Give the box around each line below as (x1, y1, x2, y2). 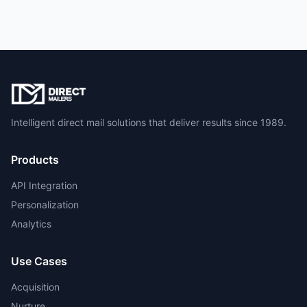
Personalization (11, 199, 79, 210)
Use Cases (11, 254, 67, 268)
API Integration (11, 180, 77, 191)
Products (11, 153, 59, 167)
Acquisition (11, 281, 60, 293)
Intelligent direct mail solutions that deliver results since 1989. (11, 116, 286, 128)
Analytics (11, 218, 51, 230)
